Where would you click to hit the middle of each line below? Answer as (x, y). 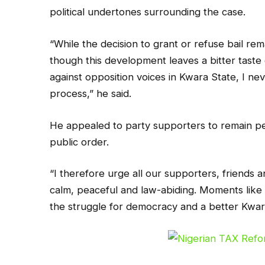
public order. (80, 142)
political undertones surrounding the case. (148, 12)
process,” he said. (91, 94)
